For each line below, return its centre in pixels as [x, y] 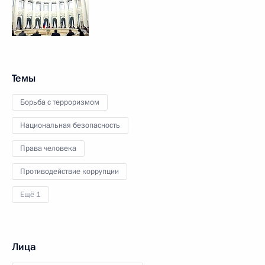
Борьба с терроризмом [60, 102]
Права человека [48, 148]
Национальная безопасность [70, 125]
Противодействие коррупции [70, 172]
